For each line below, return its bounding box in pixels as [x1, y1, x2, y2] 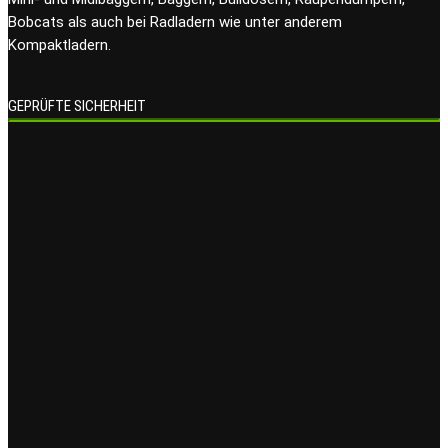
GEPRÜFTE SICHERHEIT [8, 97, 146, 116]
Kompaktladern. [8, 36, 111, 55]
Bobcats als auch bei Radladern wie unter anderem [8, 13, 342, 32]
